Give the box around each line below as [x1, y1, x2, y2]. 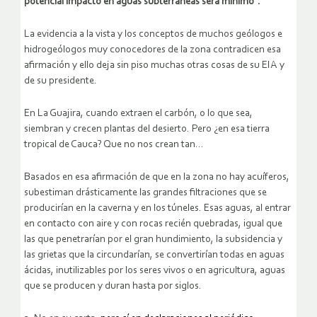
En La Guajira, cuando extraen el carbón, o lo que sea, [24, 108, 253, 120]
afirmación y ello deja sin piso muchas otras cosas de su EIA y [24, 60, 284, 71]
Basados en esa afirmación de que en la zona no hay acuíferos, [24, 172, 289, 183]
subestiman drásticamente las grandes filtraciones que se [24, 188, 267, 199]
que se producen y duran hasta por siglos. [24, 281, 202, 292]
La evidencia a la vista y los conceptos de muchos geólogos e [24, 29, 282, 40]
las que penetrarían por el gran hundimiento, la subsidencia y [24, 234, 282, 246]
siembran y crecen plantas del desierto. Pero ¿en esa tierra [24, 124, 270, 135]
